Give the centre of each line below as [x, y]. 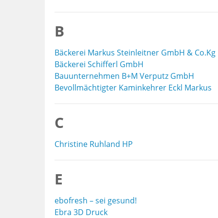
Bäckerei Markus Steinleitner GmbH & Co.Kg [135, 53]
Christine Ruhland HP [94, 144]
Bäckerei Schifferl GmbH [99, 64]
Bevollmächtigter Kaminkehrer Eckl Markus [133, 88]
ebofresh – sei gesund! [96, 200]
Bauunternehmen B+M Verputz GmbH [124, 76]
